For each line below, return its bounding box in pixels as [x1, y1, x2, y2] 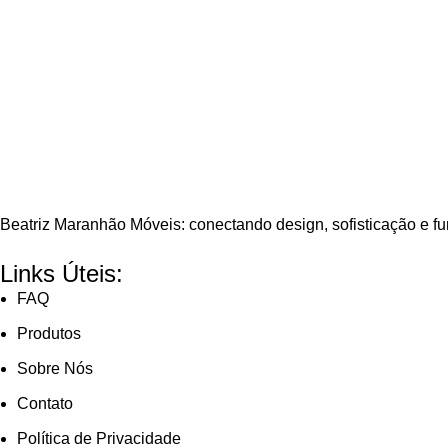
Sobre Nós [17, 359, 93, 377]
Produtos [17, 324, 81, 342]
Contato [17, 394, 73, 412]
